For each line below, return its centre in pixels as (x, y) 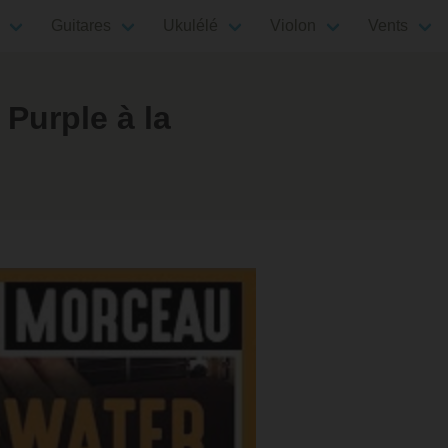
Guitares (81, 25)
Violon (293, 25)
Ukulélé (190, 25)
